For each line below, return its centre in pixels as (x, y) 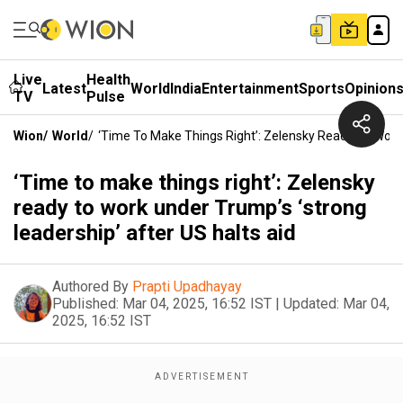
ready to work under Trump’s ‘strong (190, 208)
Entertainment (250, 88)
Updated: (311, 304)
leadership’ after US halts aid (155, 233)
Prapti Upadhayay (187, 287)
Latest (64, 88)
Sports (322, 88)
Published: (85, 304)
